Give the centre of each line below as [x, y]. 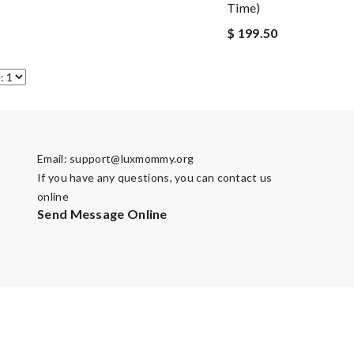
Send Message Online [102, 214]
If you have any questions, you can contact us [155, 177]
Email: [54, 158]
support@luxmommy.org [132, 158]
